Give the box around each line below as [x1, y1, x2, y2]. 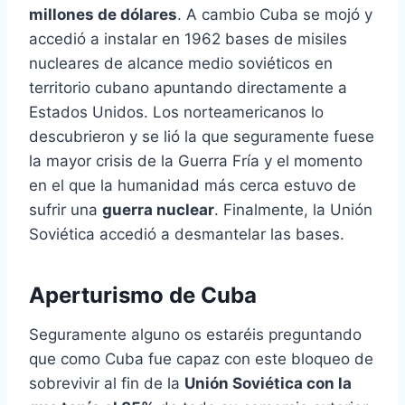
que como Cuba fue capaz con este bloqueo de [29, 350, 373, 369]
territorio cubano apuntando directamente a [29, 79, 347, 98]
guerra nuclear [102, 201, 214, 220]
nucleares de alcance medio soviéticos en [29, 54, 333, 73]
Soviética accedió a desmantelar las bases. [29, 225, 344, 244]
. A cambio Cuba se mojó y [177, 5, 372, 24]
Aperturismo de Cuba [29, 282, 257, 309]
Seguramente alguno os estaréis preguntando [29, 325, 362, 344]
